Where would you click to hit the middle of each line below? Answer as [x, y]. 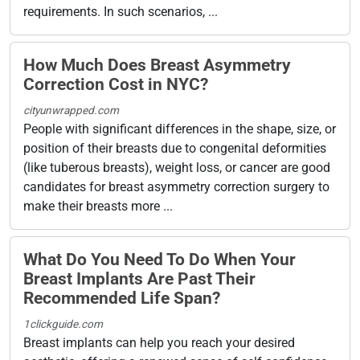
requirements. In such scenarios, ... [121, 11]
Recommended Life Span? [122, 298]
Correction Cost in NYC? [116, 84]
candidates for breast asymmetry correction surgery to [176, 186]
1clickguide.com [63, 323]
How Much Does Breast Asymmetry [157, 65]
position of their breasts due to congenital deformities [175, 148]
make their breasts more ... [98, 206]
